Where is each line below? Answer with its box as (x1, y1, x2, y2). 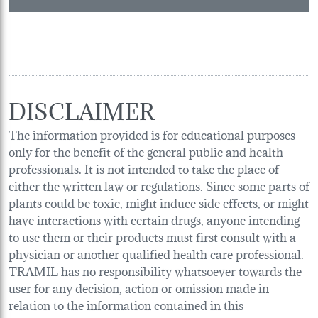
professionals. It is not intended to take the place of (9, 158, 279, 177)
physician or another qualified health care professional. (9, 243, 304, 263)
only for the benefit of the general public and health (9, 141, 283, 160)
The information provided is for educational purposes (9, 124, 295, 143)
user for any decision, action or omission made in (9, 277, 269, 297)
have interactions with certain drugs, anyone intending (9, 209, 300, 229)
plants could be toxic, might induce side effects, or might (9, 192, 309, 212)
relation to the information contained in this (9, 294, 243, 314)
